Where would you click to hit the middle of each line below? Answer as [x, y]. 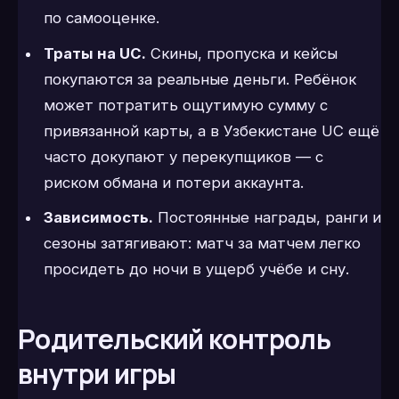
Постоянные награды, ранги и [267, 218]
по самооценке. [101, 18]
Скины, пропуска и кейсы [241, 53]
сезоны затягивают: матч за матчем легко [202, 244]
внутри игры [97, 374]
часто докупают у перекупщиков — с [183, 156]
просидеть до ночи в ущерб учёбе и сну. [196, 269]
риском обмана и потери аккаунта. [173, 182]
